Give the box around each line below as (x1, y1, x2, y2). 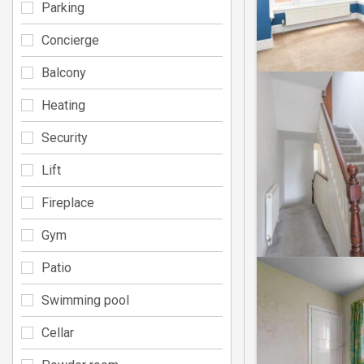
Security (41, 129, 88, 145)
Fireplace (41, 194, 94, 210)
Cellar (41, 324, 74, 340)
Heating (41, 97, 85, 113)
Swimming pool (41, 292, 129, 308)
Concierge (41, 32, 99, 48)
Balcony (41, 64, 86, 80)
